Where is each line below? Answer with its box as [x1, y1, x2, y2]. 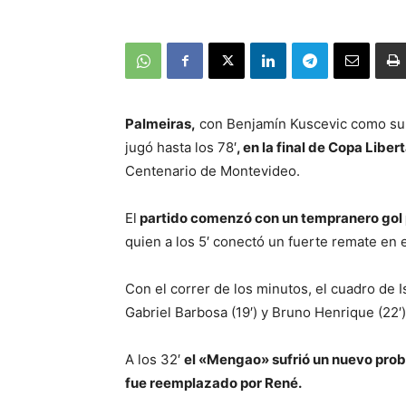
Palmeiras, [125, 115, 196, 133]
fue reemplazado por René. [125, 374, 302, 392]
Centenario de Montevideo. [125, 162, 300, 180]
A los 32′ [125, 351, 184, 369]
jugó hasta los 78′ [125, 139, 237, 157]
